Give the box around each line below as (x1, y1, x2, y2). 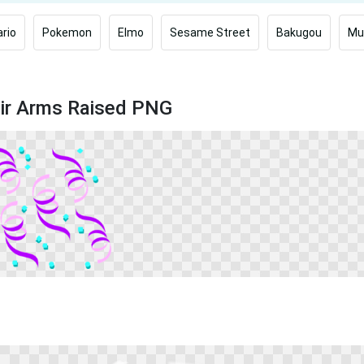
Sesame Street (170, 26, 250, 39)
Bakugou (276, 26, 322, 39)
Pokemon (42, 26, 92, 39)
